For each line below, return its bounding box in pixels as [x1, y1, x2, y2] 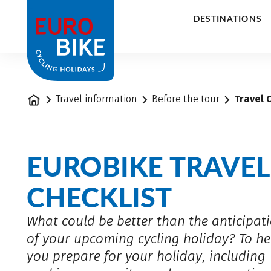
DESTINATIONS [193, 14, 262, 24]
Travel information [56, 93, 138, 105]
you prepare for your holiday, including [27, 247, 266, 264]
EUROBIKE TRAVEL [27, 149, 270, 182]
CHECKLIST [27, 180, 172, 213]
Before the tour [152, 93, 220, 105]
